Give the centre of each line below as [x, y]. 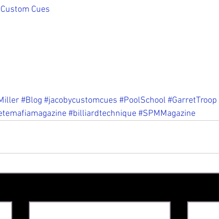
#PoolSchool [142, 100]
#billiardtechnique [102, 113]
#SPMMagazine [167, 113]
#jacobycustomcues [81, 100]
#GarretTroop [192, 100]
